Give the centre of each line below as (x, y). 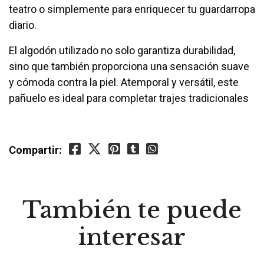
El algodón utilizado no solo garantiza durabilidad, (122, 50)
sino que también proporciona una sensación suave (129, 66)
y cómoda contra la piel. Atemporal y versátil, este (124, 82)
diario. (23, 25)
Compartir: (35, 150)
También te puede (132, 210)
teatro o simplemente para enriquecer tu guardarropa (132, 9)
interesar (132, 237)
